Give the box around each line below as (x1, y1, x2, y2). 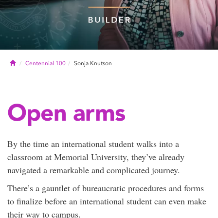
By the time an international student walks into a (7, 138, 179, 149)
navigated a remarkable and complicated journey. (7, 164, 180, 176)
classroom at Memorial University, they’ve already (7, 151, 184, 163)
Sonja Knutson (74, 60, 112, 67)
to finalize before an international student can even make (7, 195, 206, 207)
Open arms (7, 98, 125, 127)
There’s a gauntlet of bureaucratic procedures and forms (7, 182, 204, 194)
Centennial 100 (25, 60, 66, 67)
